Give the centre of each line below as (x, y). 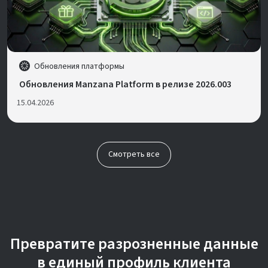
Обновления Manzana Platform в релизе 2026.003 (125, 85)
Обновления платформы (79, 67)
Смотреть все (134, 155)
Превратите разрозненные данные (134, 244)
